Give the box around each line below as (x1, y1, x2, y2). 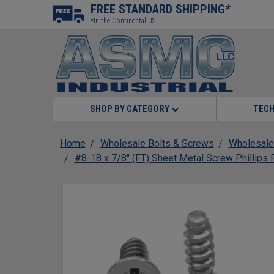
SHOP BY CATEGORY (90, 103, 172, 114)
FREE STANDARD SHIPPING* (91, 2, 231, 17)
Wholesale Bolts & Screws (100, 138, 214, 149)
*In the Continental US (91, 17, 155, 25)
